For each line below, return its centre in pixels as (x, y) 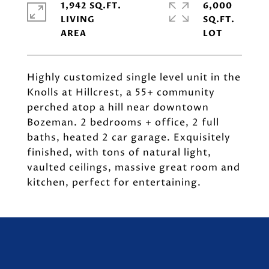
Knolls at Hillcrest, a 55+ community (121, 92)
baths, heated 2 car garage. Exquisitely (129, 138)
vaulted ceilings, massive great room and (134, 168)
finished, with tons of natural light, (119, 153)
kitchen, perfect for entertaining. (114, 183)
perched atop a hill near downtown (118, 107)
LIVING (78, 20)
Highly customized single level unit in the (134, 77)
